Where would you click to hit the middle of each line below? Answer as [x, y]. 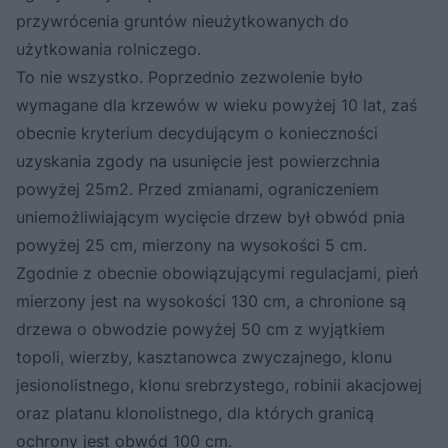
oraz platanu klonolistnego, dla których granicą [195, 413]
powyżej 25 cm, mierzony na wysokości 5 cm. [191, 245]
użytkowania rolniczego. [108, 49]
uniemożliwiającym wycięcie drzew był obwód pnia [210, 217]
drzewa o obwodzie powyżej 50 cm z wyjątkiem [200, 329]
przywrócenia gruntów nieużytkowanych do [182, 21]
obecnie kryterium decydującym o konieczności [197, 133]
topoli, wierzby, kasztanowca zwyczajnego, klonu [204, 357]
